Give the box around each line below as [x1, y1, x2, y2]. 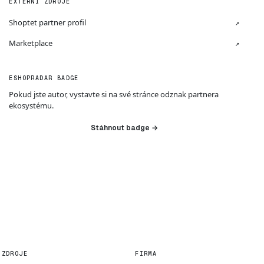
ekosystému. [9, 100, 54, 111]
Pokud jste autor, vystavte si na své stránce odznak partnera [9, 89, 219, 100]
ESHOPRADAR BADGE [9, 74, 79, 82]
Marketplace [9, 38, 53, 48]
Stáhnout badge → [90, 123, 158, 133]
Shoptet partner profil [9, 17, 87, 28]
